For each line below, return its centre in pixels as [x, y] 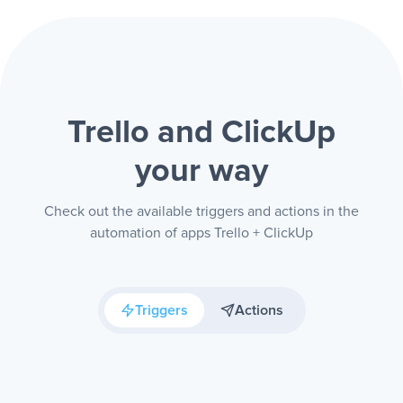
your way [201, 172]
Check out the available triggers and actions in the [201, 211]
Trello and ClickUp [201, 133]
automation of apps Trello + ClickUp [201, 233]
